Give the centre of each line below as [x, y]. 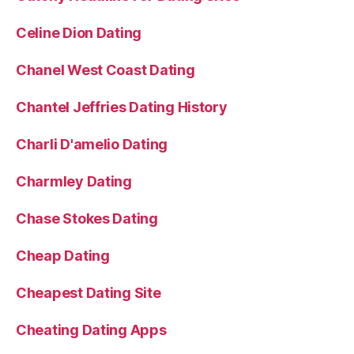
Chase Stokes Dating [87, 218]
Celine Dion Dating [79, 33]
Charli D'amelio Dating [92, 144]
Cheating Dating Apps [91, 330]
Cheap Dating [63, 256]
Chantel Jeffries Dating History [122, 107]
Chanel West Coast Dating [105, 70]
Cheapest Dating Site [88, 293]
